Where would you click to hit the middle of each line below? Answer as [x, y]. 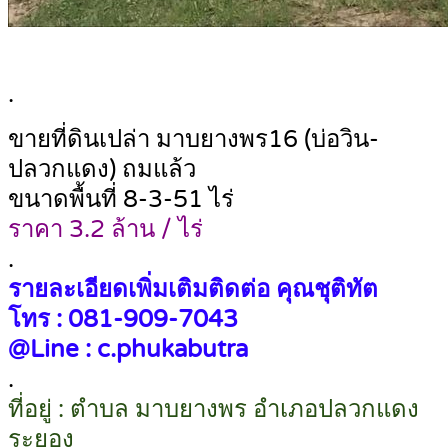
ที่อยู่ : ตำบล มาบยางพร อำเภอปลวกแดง [213, 410]
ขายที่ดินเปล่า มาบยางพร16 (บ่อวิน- [193, 140]
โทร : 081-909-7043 [123, 320]
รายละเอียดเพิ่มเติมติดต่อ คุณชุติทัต [193, 290]
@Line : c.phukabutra [128, 350]
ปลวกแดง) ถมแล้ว [102, 170]
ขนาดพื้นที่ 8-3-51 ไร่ [121, 200]
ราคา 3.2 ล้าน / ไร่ [105, 230]
